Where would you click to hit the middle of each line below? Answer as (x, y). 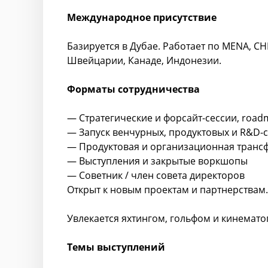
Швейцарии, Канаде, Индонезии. (144, 60)
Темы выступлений (116, 247)
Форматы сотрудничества (133, 89)
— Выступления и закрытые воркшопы (157, 161)
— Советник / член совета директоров (156, 175)
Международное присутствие (142, 17)
